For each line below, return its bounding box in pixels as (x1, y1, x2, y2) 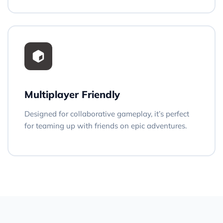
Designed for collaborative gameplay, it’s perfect (24, 109, 189, 118)
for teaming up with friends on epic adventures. (24, 120, 187, 130)
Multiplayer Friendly (24, 88, 120, 101)
